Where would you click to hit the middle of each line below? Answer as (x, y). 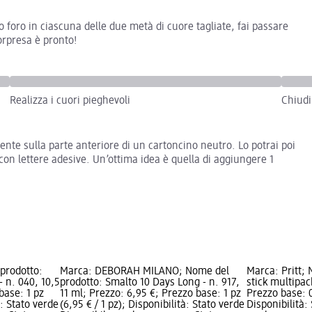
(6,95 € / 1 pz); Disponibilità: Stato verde (153, 305)
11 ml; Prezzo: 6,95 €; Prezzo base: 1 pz (151, 294)
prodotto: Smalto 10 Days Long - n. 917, (150, 282)
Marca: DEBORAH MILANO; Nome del (145, 271)
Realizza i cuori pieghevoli (70, 101)
